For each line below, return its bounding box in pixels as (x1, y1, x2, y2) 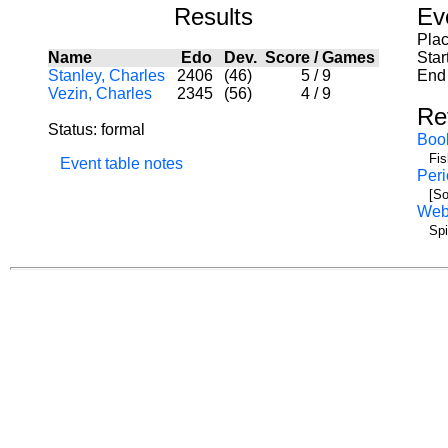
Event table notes (60, 155, 183, 172)
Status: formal (48, 121, 145, 138)
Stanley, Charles (48, 67, 165, 84)
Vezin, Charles (48, 85, 152, 102)
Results (174, 3, 253, 30)
